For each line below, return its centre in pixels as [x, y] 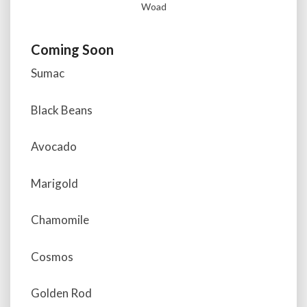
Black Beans [62, 110]
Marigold [54, 183]
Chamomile [60, 220]
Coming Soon [72, 50]
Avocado [54, 147]
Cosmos [52, 256]
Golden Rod [61, 293]
